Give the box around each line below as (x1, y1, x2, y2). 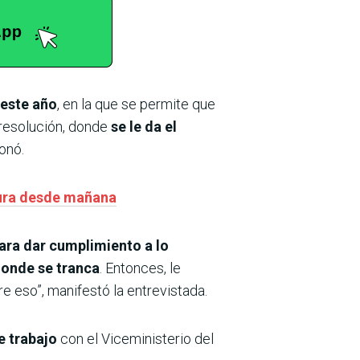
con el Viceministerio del (60, 330, 214, 348)
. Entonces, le (100, 260, 181, 277)
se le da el (111, 118, 177, 136)
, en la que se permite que (57, 96, 215, 113)
